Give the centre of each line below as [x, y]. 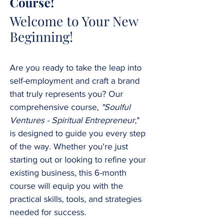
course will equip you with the [66, 186]
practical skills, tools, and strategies [76, 199]
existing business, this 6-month [68, 173]
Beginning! [41, 37]
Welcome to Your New [74, 21]
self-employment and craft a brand [75, 81]
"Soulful [116, 107]
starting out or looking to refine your [78, 160]
